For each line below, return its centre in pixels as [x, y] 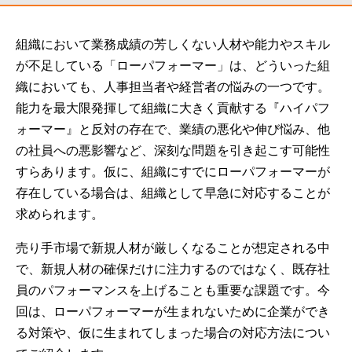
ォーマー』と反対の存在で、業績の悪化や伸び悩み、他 [173, 129]
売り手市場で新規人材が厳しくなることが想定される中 [173, 248]
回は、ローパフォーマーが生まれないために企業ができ [173, 312]
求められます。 [60, 214]
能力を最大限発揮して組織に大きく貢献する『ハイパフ [173, 108]
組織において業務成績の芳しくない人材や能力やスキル [173, 44]
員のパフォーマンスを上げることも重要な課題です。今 [173, 290]
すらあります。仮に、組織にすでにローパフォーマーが [173, 172]
